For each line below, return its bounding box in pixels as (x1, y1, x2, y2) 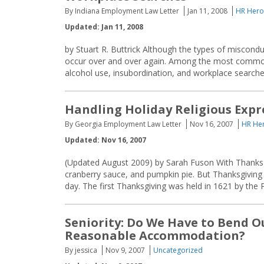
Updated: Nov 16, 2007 (65, 135, 146, 145)
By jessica (65, 245, 97, 255)
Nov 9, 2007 (105, 245, 145, 255)
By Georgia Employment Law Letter (65, 119, 181, 129)
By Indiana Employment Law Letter (65, 6, 179, 16)
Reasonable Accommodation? (65, 227, 245, 243)
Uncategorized (153, 245, 203, 255)
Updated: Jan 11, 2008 (65, 22, 143, 32)
